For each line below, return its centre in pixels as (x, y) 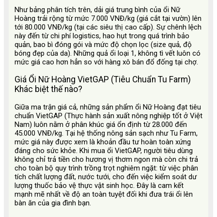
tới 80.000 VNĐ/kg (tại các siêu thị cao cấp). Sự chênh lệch (108, 27)
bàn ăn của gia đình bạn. (53, 203)
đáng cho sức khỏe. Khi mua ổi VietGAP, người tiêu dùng (104, 150)
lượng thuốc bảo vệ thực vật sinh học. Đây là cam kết (99, 185)
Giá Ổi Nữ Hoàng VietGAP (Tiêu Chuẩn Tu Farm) (103, 80)
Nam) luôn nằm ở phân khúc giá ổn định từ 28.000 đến (101, 124)
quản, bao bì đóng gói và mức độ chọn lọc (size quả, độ (103, 44)
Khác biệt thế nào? (48, 89)
